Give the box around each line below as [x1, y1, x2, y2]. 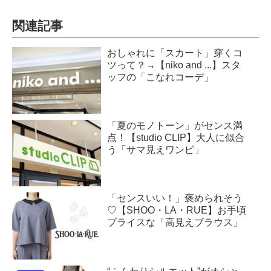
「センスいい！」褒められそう [107, 193, 243, 204]
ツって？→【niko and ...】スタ [107, 59, 241, 70]
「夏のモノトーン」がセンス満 [107, 120, 243, 131]
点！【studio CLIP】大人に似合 [107, 132, 245, 143]
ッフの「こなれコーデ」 [107, 71, 214, 82]
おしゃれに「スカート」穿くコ [107, 47, 243, 58]
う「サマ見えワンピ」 [107, 145, 204, 155]
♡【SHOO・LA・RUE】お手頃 [107, 205, 247, 216]
